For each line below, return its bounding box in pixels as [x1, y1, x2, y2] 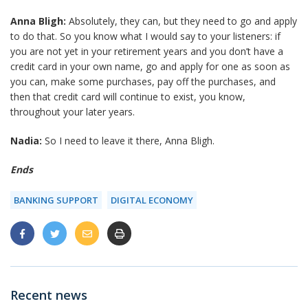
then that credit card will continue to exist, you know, [10, 90, 245, 103]
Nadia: [10, 134, 42, 147]
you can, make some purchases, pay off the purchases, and [10, 75, 276, 88]
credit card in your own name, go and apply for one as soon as [10, 60, 290, 73]
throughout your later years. [10, 105, 135, 118]
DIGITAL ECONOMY [111, 194, 193, 206]
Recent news [10, 287, 87, 303]
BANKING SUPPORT [14, 194, 98, 206]
